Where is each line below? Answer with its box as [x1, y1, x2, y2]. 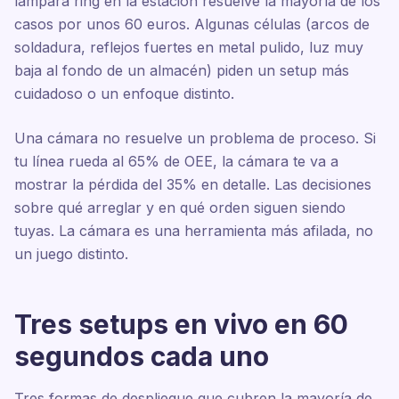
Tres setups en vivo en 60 [14, 308, 348, 340]
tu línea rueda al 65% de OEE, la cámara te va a [14, 152, 338, 170]
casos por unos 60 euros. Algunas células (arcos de [14, 15, 370, 33]
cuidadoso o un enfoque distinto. [14, 85, 234, 102]
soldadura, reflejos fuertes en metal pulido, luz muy [14, 38, 363, 56]
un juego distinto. [14, 245, 128, 263]
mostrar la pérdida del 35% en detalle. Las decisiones [14, 175, 371, 193]
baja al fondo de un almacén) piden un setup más [14, 61, 349, 79]
